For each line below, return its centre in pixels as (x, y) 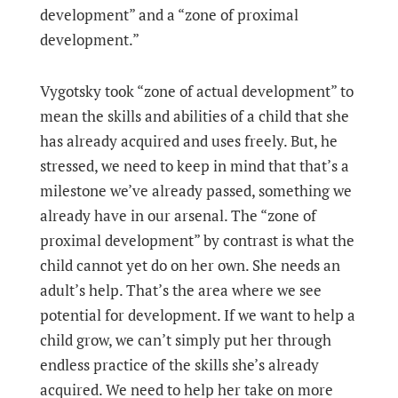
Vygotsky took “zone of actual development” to (196, 91)
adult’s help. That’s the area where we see (180, 290)
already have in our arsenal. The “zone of (178, 215)
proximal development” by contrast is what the (197, 240)
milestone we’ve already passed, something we (195, 191)
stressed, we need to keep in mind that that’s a (194, 166)
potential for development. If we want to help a (197, 315)
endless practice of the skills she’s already (179, 365)
